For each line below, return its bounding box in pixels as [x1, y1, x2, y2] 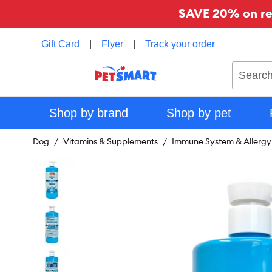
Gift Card [41, 39, 80, 49]
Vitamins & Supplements [63, 136, 158, 147]
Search [232, 61, 260, 72]
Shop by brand [49, 106, 128, 120]
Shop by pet [166, 106, 231, 120]
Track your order [145, 39, 215, 49]
